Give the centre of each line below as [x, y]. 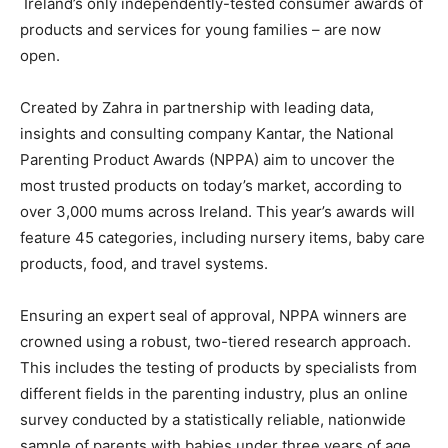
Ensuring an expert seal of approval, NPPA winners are [213, 315]
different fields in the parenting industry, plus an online [214, 393]
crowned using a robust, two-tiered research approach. [215, 341]
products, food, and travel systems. [148, 263]
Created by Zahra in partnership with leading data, [197, 107]
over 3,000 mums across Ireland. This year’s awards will [217, 211]
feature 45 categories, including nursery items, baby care [222, 237]
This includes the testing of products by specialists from [218, 367]
